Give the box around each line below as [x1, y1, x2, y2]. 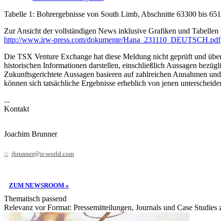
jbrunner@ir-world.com [11, 150, 74, 158]
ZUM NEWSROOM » [9, 181, 69, 189]
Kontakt [4, 104, 29, 113]
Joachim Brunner [4, 130, 57, 139]
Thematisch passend [4, 194, 67, 203]
